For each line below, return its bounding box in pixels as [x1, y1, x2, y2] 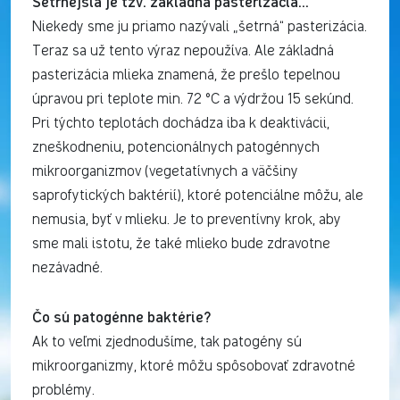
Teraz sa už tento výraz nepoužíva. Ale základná [32, 44, 334, 59]
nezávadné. [32, 261, 103, 276]
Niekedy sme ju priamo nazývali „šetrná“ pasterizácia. [32, 20, 367, 35]
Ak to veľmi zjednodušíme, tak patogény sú [32, 335, 302, 350]
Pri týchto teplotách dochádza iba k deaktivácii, [32, 116, 329, 131]
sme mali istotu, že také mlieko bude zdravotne [32, 237, 330, 252]
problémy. [32, 383, 95, 398]
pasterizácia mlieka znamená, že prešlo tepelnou [32, 68, 340, 83]
